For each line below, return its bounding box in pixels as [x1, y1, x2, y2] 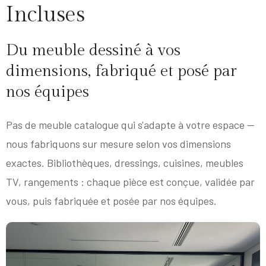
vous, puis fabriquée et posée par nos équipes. [6, 194, 217, 208]
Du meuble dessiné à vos [6, 40, 180, 60]
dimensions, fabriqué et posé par [6, 61, 237, 81]
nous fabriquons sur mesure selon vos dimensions [6, 137, 231, 151]
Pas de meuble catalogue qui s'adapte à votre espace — [6, 118, 255, 132]
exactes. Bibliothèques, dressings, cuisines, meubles [6, 156, 243, 170]
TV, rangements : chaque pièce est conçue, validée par [6, 175, 255, 189]
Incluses [6, 2, 85, 27]
